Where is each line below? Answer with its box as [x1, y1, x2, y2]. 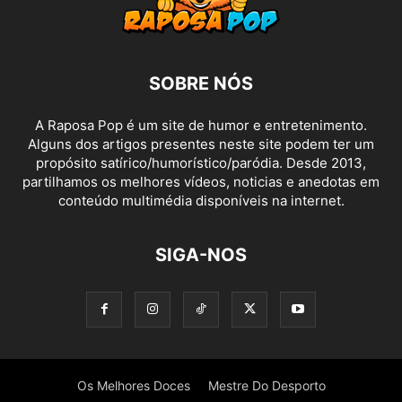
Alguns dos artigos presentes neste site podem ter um [28, 135, 374, 153]
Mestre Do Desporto [207, 378, 326, 394]
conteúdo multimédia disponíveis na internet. [57, 192, 345, 210]
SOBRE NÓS [149, 73, 253, 95]
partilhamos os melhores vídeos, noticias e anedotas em [22, 173, 380, 191]
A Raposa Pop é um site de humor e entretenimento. [35, 117, 367, 135]
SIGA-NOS [155, 244, 247, 267]
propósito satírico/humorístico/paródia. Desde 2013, [36, 154, 366, 172]
